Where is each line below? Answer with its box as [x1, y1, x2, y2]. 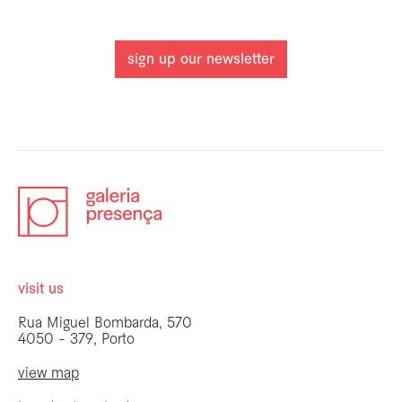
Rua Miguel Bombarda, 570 [18, 316, 192, 330]
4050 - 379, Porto [18, 332, 135, 346]
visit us [18, 282, 64, 296]
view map [18, 366, 79, 380]
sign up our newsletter [127, 52, 275, 66]
